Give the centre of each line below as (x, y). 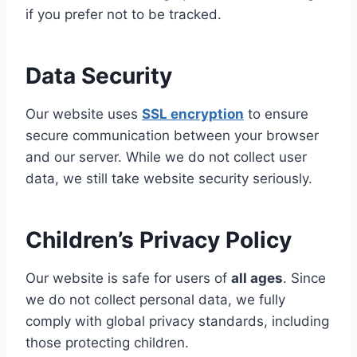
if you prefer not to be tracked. (124, 14)
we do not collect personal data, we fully (155, 299)
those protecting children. (107, 342)
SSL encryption (193, 114)
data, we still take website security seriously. (169, 178)
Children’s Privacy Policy (159, 239)
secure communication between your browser (172, 135)
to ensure (276, 114)
